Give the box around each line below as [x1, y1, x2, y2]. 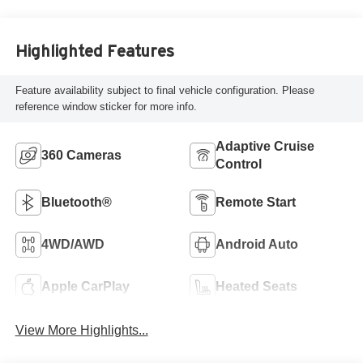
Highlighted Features [15, 42, 174, 61]
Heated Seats [216, 279, 297, 293]
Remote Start [216, 194, 296, 209]
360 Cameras [41, 147, 122, 162]
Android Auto [216, 237, 298, 251]
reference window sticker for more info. [15, 100, 197, 113]
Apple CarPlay [41, 279, 130, 293]
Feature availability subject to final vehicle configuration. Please [15, 83, 314, 96]
